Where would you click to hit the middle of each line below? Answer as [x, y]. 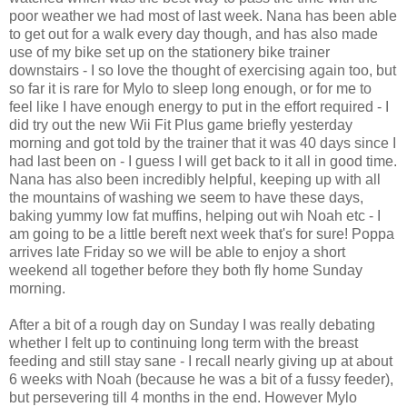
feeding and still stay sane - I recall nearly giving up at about [201, 361]
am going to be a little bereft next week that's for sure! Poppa [202, 233]
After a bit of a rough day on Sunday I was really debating [192, 324]
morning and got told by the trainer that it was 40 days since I [203, 143]
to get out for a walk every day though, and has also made [194, 34]
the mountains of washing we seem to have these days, [186, 197]
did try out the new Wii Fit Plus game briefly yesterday [181, 124]
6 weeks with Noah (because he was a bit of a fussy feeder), [201, 379]
